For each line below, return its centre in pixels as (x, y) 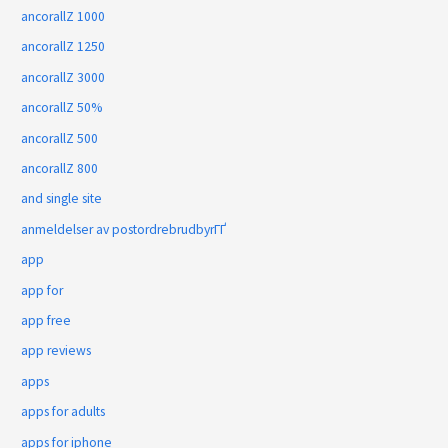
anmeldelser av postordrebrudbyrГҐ (124, 229)
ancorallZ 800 (60, 168)
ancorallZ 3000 (63, 77)
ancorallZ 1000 (63, 16)
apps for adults (63, 412)
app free (46, 321)
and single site (62, 199)
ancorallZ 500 (60, 138)
